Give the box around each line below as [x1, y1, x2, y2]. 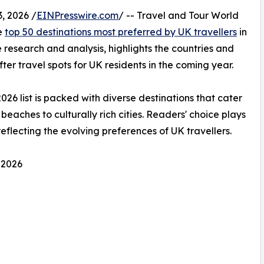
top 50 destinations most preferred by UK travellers [5, 26, 237, 38]
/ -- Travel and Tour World [118, 9, 239, 22]
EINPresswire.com [37, 9, 118, 22]
